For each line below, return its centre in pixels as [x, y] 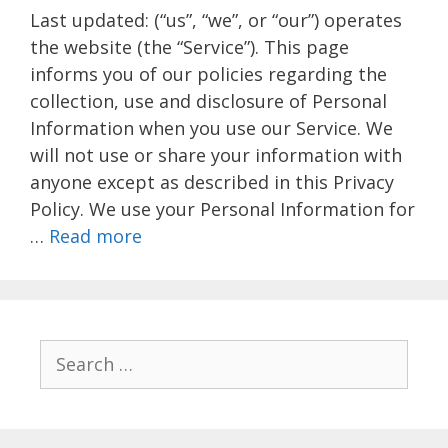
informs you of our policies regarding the [208, 74]
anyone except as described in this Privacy [212, 182]
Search [65, 352]
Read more [95, 236]
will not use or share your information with [216, 155]
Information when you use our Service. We [211, 128]
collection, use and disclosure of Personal [208, 101]
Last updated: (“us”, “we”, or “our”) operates [216, 20]
